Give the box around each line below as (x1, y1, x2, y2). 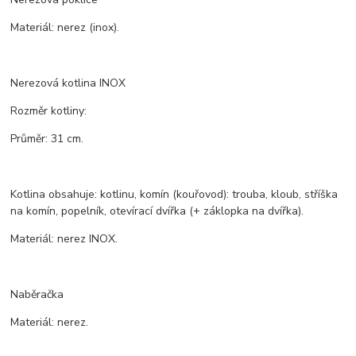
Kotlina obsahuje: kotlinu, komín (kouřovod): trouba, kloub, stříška (10, 186, 339, 202)
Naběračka (10, 286, 64, 302)
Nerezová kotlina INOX (10, 75, 126, 91)
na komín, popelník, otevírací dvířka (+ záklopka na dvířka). (10, 203, 304, 219)
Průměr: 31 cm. (10, 130, 84, 146)
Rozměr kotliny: (10, 103, 87, 118)
